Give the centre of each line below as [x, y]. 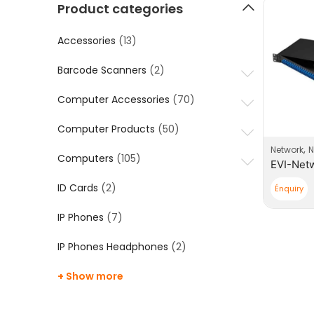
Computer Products [106, 129]
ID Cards [78, 188]
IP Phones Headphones [113, 247]
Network [287, 149]
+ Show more [90, 276]
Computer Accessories [114, 100]
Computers [86, 158]
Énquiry [289, 188]
